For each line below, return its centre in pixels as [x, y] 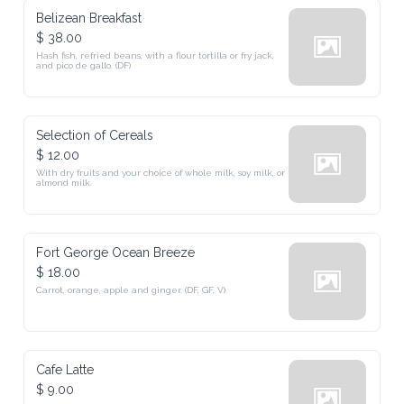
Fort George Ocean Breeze [116, 252]
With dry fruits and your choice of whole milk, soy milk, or [161, 173]
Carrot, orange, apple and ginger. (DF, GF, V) [131, 290]
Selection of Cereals [95, 135]
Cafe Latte [65, 370]
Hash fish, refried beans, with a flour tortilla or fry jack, [156, 55]
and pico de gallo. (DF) [84, 65]
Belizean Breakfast [89, 18]
